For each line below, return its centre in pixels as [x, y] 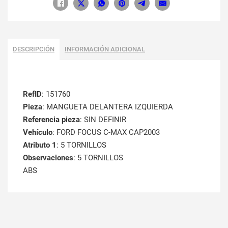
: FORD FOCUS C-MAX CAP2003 [106, 133]
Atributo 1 [40, 145]
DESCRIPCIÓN [34, 49]
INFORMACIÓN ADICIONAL [105, 49]
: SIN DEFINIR [103, 120]
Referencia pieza [51, 120]
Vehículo [38, 133]
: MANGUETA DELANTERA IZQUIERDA [108, 107]
